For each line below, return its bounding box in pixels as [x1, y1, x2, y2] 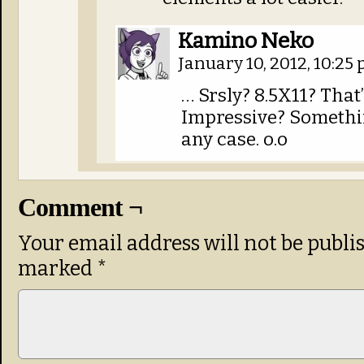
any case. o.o [181, 128, 288, 150]
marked [18, 256, 97, 281]
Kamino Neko [178, 28, 314, 54]
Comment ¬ [18, 193, 142, 222]
